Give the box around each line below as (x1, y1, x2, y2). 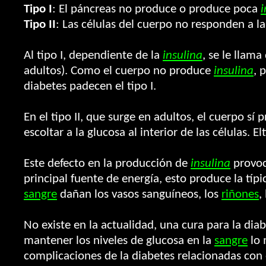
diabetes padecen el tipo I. (24, 80, 156, 93)
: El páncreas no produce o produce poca (52, 3, 261, 15)
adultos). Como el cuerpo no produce (24, 65, 214, 77)
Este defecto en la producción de (24, 157, 191, 170)
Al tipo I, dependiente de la (24, 49, 163, 62)
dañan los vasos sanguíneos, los (57, 188, 221, 201)
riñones (221, 188, 259, 201)
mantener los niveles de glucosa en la (24, 235, 214, 247)
